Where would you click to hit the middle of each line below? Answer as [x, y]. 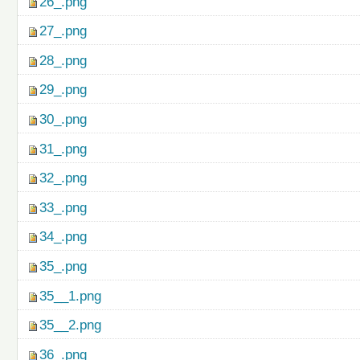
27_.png [63, 31]
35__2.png [71, 325]
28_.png [63, 60]
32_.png [63, 178]
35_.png [63, 267]
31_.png [63, 149]
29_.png [63, 90]
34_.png [63, 237]
